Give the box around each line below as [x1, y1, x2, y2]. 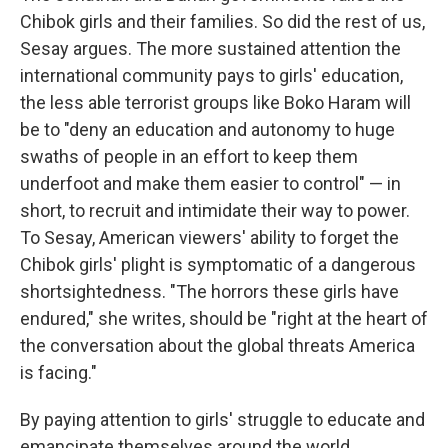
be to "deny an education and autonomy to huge [20, 119, 395, 140]
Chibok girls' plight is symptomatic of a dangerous [20, 254, 416, 275]
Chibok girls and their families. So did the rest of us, [20, 11, 425, 32]
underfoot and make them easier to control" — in [20, 173, 401, 194]
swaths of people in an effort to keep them [20, 146, 358, 167]
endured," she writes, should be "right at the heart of [20, 308, 428, 329]
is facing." [20, 362, 97, 383]
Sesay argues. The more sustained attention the [20, 38, 401, 59]
